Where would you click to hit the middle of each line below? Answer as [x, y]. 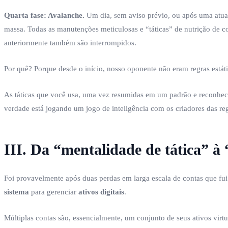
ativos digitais [101, 192]
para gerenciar [54, 192]
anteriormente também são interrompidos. [70, 42]
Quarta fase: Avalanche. [44, 15]
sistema [17, 192]
